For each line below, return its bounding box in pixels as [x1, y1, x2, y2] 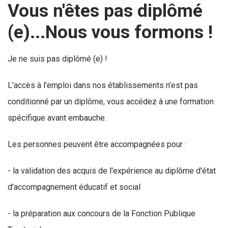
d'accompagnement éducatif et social [8, 182, 140, 192]
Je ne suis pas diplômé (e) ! [8, 54, 107, 64]
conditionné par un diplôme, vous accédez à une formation [8, 97, 214, 106]
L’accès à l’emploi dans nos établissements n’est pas [8, 80, 198, 90]
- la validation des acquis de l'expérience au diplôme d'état [8, 166, 216, 176]
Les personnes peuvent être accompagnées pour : [8, 139, 186, 149]
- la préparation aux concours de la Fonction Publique [8, 209, 195, 218]
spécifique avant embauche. [8, 113, 106, 123]
